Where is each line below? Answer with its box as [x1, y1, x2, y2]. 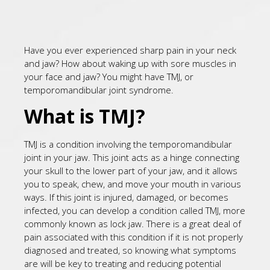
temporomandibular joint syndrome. [24, 84, 174, 96]
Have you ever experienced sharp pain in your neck [24, 44, 236, 56]
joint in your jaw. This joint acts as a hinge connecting [24, 151, 239, 164]
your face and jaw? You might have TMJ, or [24, 71, 193, 83]
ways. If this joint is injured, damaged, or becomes [24, 191, 228, 204]
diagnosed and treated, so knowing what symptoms [24, 244, 236, 257]
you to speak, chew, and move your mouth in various [24, 178, 241, 190]
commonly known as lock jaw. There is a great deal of [24, 218, 241, 230]
